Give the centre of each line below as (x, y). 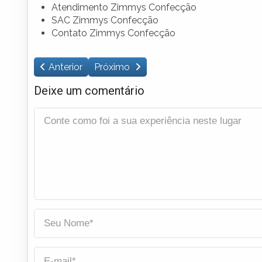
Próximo (113, 67)
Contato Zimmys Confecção (113, 33)
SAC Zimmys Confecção (105, 20)
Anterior (65, 67)
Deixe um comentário (89, 90)
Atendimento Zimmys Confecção (124, 7)
